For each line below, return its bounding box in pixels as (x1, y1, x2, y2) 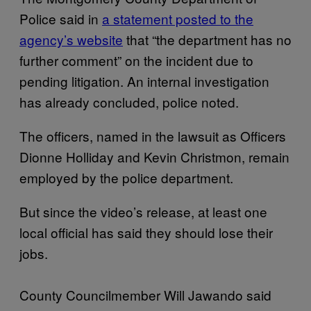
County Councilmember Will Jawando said (19, 285, 271, 304)
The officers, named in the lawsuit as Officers (19, 126, 286, 145)
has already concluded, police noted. (19, 92, 242, 111)
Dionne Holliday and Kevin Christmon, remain (19, 147, 289, 166)
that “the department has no (123, 30, 292, 49)
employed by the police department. (19, 168, 237, 187)
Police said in (19, 9, 102, 28)
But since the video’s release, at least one (19, 202, 267, 221)
